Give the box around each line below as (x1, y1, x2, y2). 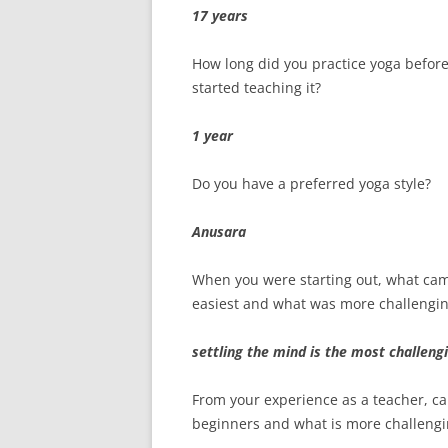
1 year (192, 126, 233, 145)
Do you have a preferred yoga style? (192, 174, 431, 193)
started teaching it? (192, 78, 321, 97)
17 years (192, 6, 248, 25)
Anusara (192, 222, 246, 241)
